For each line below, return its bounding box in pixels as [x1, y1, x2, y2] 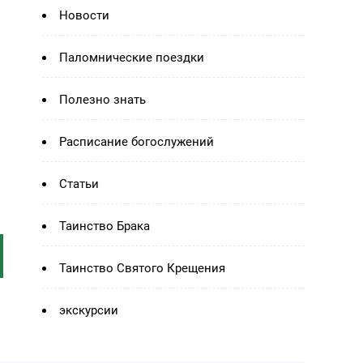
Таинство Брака [59, 219, 150, 233]
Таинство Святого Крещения [59, 261, 225, 275]
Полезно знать [59, 92, 146, 107]
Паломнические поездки [59, 50, 204, 65]
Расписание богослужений [59, 135, 214, 149]
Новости [59, 8, 109, 23]
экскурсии [59, 303, 118, 318]
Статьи [59, 177, 99, 191]
